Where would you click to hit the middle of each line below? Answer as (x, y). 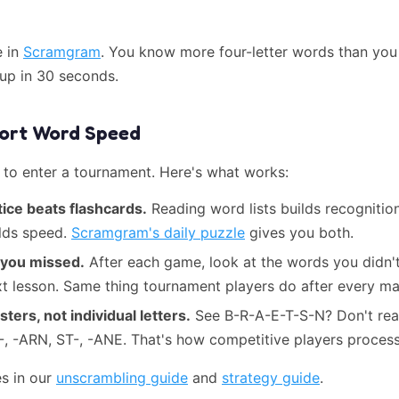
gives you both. (299, 232)
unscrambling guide (122, 378)
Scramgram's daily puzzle (158, 232)
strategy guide (271, 378)
